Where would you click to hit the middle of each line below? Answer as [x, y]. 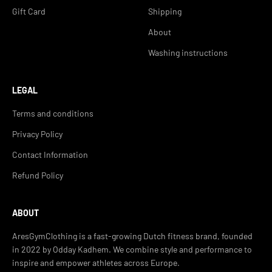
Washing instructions [188, 52]
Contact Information [50, 154]
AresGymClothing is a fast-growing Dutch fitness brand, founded [132, 236]
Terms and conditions [53, 113]
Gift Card [29, 11]
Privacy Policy [37, 134]
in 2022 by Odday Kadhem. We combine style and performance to [132, 249]
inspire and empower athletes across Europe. [96, 262]
